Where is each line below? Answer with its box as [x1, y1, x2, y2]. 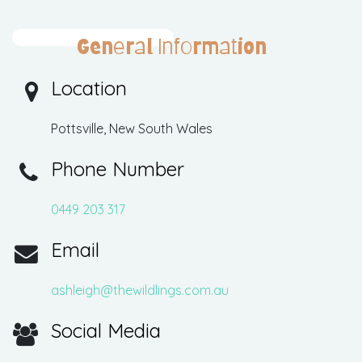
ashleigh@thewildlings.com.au [51, 281, 229, 298]
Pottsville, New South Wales [51, 120, 213, 137]
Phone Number [51, 156, 184, 181]
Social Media [51, 318, 161, 343]
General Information [77, 32, 267, 60]
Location [51, 75, 127, 100]
